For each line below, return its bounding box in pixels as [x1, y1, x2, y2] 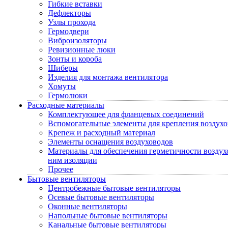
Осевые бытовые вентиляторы [48, 193, 154, 202]
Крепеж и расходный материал [48, 128, 155, 137]
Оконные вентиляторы [48, 202, 127, 211]
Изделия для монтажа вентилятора [48, 73, 168, 81]
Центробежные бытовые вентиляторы [48, 184, 181, 192]
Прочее [48, 165, 73, 174]
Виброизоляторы [48, 36, 107, 45]
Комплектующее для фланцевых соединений [48, 110, 204, 119]
